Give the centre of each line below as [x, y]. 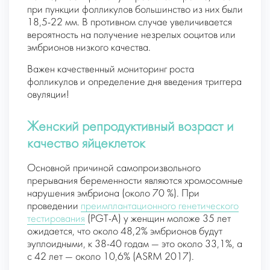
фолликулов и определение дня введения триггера [134, 83]
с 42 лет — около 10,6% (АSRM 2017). [111, 257]
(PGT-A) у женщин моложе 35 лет [158, 219]
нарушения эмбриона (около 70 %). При [113, 194]
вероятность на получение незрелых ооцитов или [131, 36]
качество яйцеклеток [86, 145]
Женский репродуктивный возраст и [130, 128]
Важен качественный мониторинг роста [111, 70]
